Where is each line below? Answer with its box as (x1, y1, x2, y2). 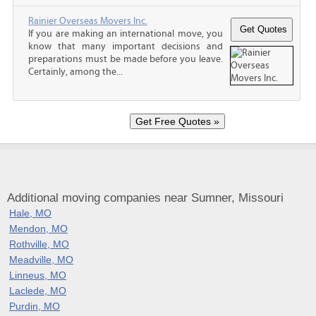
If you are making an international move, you (28, 28, 223, 39)
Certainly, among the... (28, 66, 123, 78)
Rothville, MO (9, 238, 69, 250)
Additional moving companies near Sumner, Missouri (7, 190, 284, 205)
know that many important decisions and (28, 40, 223, 52)
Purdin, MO (9, 300, 60, 312)
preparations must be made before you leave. (28, 53, 223, 65)
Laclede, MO (9, 284, 66, 296)
